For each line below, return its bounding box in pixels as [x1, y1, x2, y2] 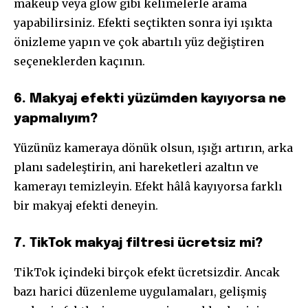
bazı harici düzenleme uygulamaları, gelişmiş [14, 285, 267, 299]
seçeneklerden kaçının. [14, 54, 145, 69]
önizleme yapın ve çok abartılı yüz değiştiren [14, 35, 264, 49]
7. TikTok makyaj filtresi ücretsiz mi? [14, 236, 263, 250]
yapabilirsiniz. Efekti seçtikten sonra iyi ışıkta [14, 16, 272, 30]
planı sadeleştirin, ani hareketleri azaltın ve [14, 160, 258, 175]
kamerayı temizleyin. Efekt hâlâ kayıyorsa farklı [14, 179, 283, 194]
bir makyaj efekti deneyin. [14, 199, 158, 213]
